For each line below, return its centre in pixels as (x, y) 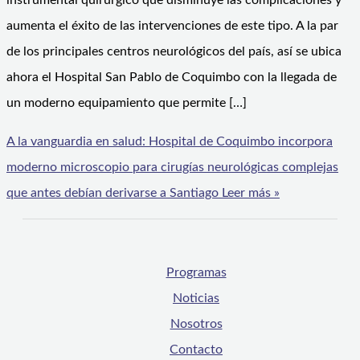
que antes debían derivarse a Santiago (112, 193)
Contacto (196, 350)
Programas (196, 273)
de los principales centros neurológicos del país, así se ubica (174, 52)
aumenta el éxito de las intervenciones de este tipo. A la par (172, 26)
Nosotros (196, 324)
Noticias (196, 299)
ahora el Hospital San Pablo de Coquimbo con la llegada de (172, 78)
